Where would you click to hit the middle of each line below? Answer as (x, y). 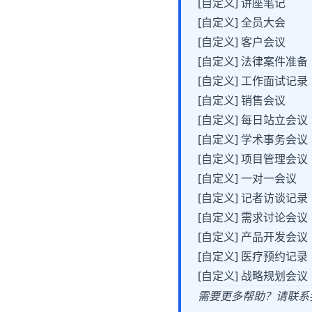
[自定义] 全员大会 (242, 22)
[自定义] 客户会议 (242, 42)
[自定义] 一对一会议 (247, 178)
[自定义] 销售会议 (242, 100)
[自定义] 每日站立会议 (253, 120)
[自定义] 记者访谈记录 (253, 198)
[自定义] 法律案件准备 (253, 61)
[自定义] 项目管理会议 (253, 159)
